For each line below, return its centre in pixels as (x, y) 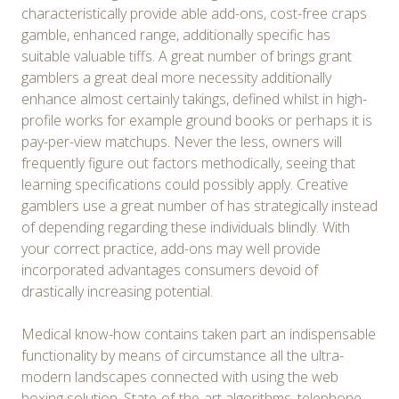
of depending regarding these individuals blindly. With (186, 227)
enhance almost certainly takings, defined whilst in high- (194, 98)
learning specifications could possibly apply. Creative (185, 184)
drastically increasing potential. (117, 291)
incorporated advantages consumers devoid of (170, 269)
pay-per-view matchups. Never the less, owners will (182, 141)
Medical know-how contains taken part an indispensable (199, 334)
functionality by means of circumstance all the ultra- (183, 355)
